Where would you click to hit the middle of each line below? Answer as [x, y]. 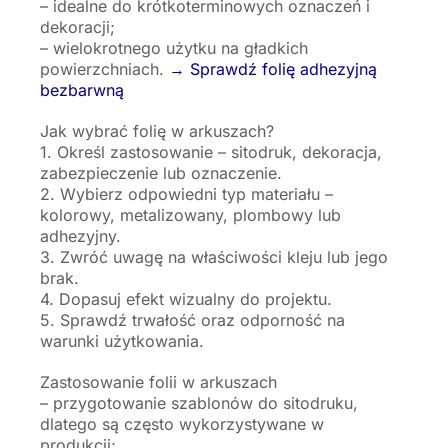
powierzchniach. [104, 68]
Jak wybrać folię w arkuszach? [157, 130]
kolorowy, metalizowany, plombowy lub [190, 214]
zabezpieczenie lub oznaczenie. [161, 172]
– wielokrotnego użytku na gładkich [174, 47]
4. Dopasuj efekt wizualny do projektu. [186, 298]
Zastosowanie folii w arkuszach [158, 381]
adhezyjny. [80, 235]
